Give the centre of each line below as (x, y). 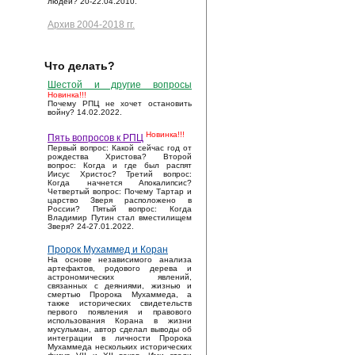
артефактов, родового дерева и (120, 269)
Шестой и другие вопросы (120, 85)
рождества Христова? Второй (120, 157)
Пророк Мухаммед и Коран (108, 250)
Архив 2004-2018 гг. (91, 25)
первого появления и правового (120, 312)
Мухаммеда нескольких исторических (120, 347)
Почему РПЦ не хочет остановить (120, 104)
